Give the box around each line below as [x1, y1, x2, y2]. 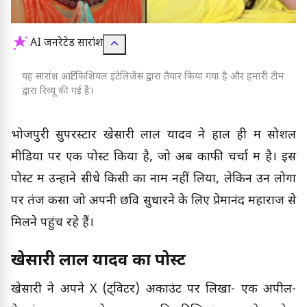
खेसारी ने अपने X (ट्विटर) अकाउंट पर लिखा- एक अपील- [11, 282, 296, 298]
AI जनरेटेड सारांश [30, 36, 103, 51]
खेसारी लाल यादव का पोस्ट [11, 249, 186, 272]
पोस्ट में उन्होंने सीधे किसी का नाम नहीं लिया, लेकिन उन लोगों [11, 171, 296, 187]
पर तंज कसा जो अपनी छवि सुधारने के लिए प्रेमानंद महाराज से [11, 193, 296, 209]
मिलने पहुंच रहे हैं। [11, 214, 94, 231]
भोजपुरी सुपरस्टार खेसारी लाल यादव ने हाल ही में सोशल [11, 127, 296, 143]
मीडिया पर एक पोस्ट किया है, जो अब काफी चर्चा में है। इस [11, 149, 296, 165]
